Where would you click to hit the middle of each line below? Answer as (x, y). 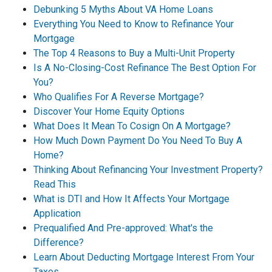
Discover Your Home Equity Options (109, 111)
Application (57, 213)
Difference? (59, 243)
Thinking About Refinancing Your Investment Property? (148, 170)
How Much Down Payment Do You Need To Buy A (138, 141)
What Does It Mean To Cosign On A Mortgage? (132, 126)
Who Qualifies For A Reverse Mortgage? (119, 97)
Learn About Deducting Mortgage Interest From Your (144, 257)
